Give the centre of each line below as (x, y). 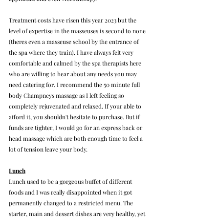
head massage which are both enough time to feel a (77, 138)
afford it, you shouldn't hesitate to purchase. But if (75, 117)
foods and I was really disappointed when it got (71, 192)
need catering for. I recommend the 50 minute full (75, 84)
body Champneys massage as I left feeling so (67, 95)
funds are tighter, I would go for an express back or (76, 127)
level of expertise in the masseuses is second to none (78, 31)
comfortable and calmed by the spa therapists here (76, 63)
